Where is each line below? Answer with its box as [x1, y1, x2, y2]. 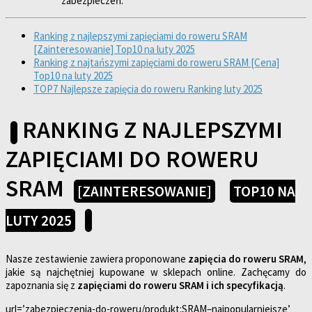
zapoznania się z [6, 278, 77, 292]
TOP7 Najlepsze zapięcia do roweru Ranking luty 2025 [33, 82, 263, 96]
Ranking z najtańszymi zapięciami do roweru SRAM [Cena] [33, 56, 279, 70]
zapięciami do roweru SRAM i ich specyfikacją [77, 278, 283, 292]
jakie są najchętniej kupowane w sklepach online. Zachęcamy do [6, 265, 306, 279]
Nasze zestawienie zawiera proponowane [6, 251, 188, 265]
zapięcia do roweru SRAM [188, 251, 304, 265]
